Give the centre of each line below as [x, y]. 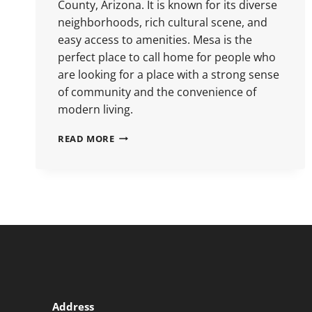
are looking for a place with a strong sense [169, 74]
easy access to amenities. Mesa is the [155, 39]
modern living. [95, 109]
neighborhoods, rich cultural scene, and [163, 22]
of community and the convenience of [157, 92]
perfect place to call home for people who [167, 57]
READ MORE [86, 138]
